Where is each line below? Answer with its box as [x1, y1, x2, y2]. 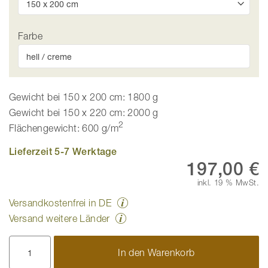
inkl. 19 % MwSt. [197, 178, 259, 188]
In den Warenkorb [118, 247, 195, 258]
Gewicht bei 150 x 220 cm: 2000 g [9, 107, 159, 118]
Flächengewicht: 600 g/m [9, 123, 119, 134]
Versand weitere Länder [9, 213, 110, 224]
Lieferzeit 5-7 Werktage [9, 146, 117, 158]
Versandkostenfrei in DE [9, 197, 112, 209]
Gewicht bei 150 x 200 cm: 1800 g [9, 92, 159, 103]
